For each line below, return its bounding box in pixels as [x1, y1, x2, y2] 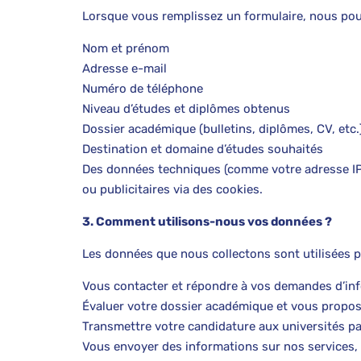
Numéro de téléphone [82, 81, 203, 96]
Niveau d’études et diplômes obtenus [82, 102, 290, 116]
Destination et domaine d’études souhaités [82, 142, 323, 156]
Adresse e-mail [82, 61, 167, 76]
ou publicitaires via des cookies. [82, 182, 263, 197]
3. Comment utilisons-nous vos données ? [82, 214, 332, 229]
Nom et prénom [82, 41, 169, 56]
